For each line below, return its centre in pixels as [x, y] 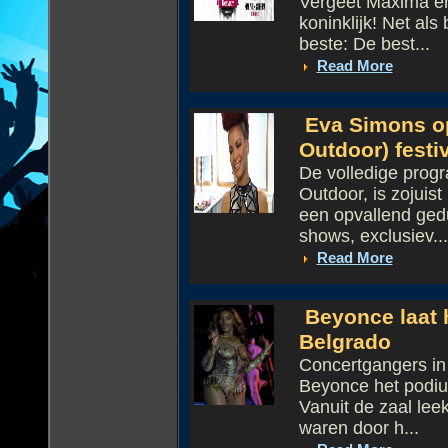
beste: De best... [364, 44]
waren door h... [358, 428]
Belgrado [344, 342]
